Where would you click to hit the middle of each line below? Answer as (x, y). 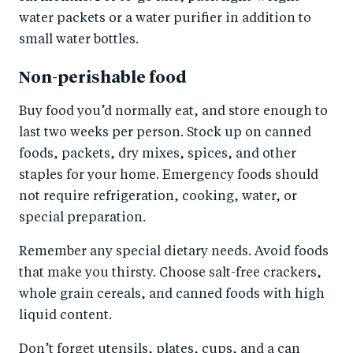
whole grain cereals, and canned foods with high (172, 294)
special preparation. (82, 218)
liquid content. (67, 316)
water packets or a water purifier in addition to (165, 19)
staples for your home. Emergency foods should (169, 175)
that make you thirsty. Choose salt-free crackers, (170, 273)
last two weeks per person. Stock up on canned (165, 133)
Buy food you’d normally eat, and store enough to (173, 111)
